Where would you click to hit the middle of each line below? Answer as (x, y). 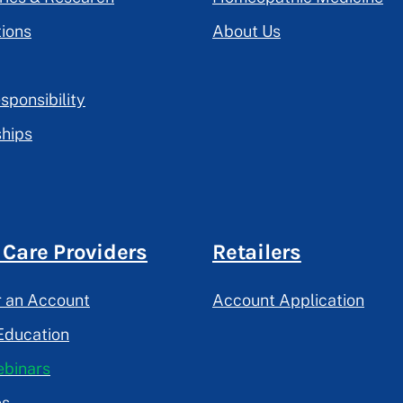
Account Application (288, 300)
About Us (246, 31)
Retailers (257, 252)
